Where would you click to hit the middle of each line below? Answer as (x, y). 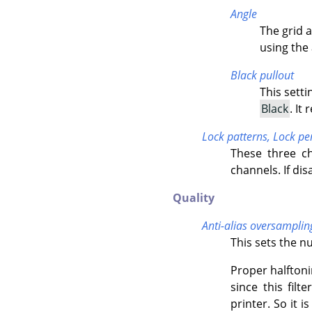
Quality (194, 197)
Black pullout (263, 75)
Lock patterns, (237, 136)
